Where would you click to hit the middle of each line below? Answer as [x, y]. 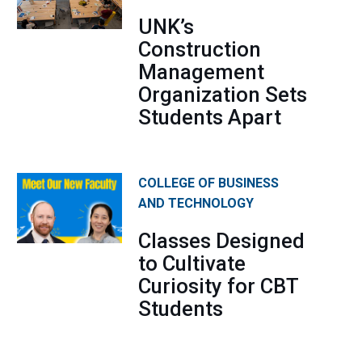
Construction [200, 50]
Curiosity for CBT [218, 286]
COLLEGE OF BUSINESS [208, 183]
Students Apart [210, 118]
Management [201, 72]
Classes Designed [221, 241]
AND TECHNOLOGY [196, 204]
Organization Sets [223, 95]
